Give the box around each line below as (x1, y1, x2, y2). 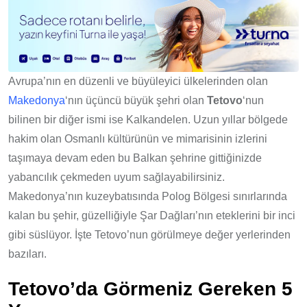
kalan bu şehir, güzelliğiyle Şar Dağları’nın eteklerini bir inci (8, 210, 295, 222)
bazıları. (8, 248, 47, 260)
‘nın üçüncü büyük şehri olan (65, 95, 207, 107)
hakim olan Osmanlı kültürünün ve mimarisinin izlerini (8, 133, 267, 145)
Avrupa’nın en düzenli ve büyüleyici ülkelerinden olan (8, 75, 268, 88)
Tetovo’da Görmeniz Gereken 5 (8, 278, 293, 300)
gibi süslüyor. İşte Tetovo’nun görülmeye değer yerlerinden (8, 229, 291, 241)
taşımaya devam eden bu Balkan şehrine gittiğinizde (8, 152, 262, 164)
